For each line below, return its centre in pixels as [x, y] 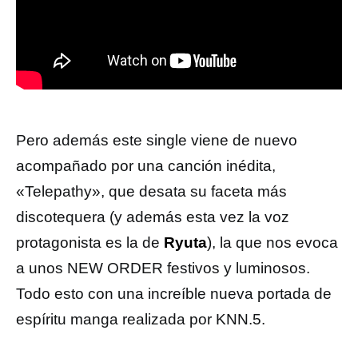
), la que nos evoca [272, 242]
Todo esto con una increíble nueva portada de [174, 293]
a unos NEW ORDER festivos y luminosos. [163, 268]
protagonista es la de [90, 242]
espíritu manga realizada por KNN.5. [141, 319]
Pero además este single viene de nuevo [157, 140]
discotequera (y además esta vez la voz [153, 217]
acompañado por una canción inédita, [146, 165]
